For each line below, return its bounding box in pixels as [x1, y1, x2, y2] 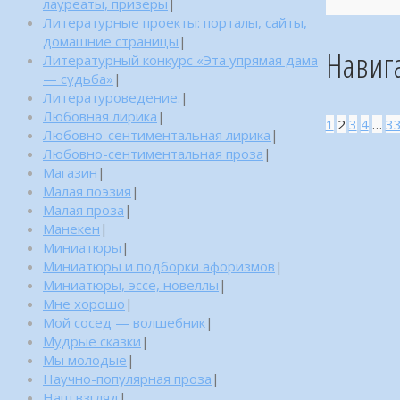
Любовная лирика [43, 106, 157, 125]
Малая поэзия [43, 181, 131, 200]
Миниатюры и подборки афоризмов [43, 256, 275, 275]
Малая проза [43, 200, 124, 219]
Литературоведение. [43, 87, 180, 106]
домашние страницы [43, 31, 179, 50]
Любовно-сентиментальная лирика [43, 125, 271, 144]
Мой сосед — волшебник [43, 312, 205, 331]
